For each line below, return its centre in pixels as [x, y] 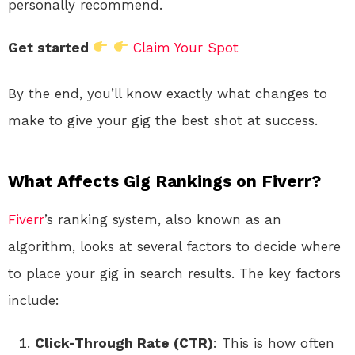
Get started [50, 47]
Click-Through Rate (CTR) [124, 343]
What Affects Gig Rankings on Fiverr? [164, 181]
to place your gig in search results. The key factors [174, 273]
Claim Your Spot [185, 47]
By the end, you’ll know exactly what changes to [168, 93]
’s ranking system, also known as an [163, 219]
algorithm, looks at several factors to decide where [174, 246]
